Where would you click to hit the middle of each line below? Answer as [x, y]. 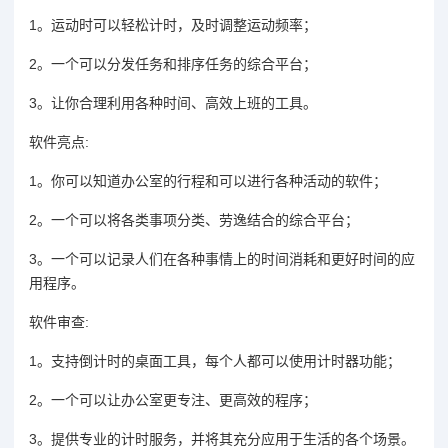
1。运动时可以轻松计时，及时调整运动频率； [173, 24]
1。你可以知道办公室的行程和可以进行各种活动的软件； [208, 180]
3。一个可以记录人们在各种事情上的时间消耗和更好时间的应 [222, 258]
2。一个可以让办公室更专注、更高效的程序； [173, 399]
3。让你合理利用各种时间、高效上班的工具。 [173, 102]
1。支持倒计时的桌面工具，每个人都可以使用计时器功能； [215, 360]
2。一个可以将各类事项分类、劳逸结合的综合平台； [194, 219]
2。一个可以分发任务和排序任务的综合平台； [173, 63]
